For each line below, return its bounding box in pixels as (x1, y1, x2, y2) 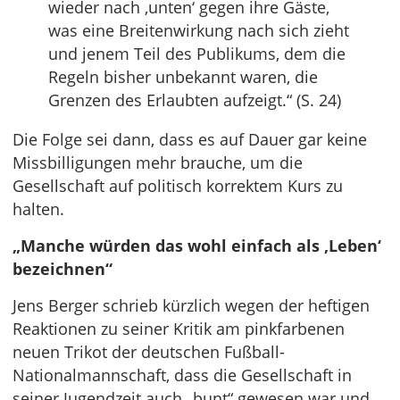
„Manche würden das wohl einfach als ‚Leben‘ (12, 235, 381, 257)
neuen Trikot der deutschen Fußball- (12, 341, 285, 363)
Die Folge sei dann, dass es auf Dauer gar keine (12, 129, 367, 151)
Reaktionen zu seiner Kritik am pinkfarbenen (12, 318, 345, 340)
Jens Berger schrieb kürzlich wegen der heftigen (12, 295, 370, 317)
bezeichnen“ (12, 258, 112, 280)
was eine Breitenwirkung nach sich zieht (48, 20, 349, 42)
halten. (12, 198, 64, 221)
